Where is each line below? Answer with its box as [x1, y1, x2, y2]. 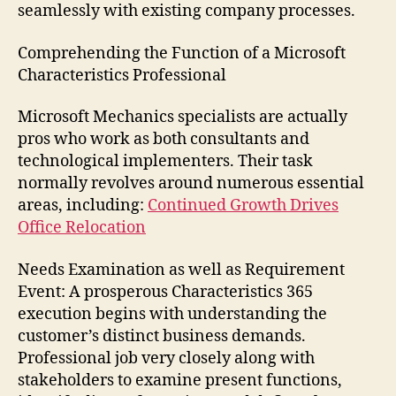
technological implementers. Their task [18, 151, 313, 171]
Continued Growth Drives [148, 195, 339, 216]
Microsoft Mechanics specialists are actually [18, 107, 347, 127]
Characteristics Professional [18, 65, 226, 86]
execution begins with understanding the [18, 303, 327, 324]
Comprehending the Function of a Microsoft [18, 42, 346, 64]
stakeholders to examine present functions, [18, 369, 342, 391]
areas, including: [18, 195, 148, 216]
